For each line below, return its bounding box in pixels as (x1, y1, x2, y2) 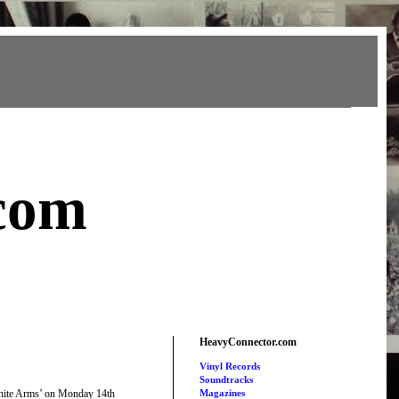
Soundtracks (199, 374, 253, 386)
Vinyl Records (199, 361, 260, 372)
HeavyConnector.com (199, 336, 297, 349)
